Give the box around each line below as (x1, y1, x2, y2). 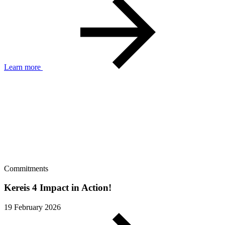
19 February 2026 (4, 203, 61, 212)
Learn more (4, 62, 41, 71)
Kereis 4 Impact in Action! (4, 182, 111, 193)
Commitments (4, 164, 48, 173)
